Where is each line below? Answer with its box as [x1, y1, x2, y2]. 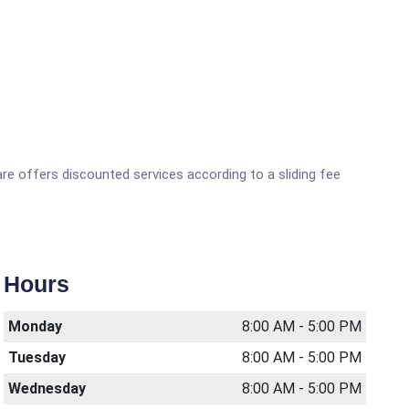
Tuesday [8, 349, 67, 366]
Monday [8, 318, 63, 335]
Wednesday [8, 380, 87, 397]
